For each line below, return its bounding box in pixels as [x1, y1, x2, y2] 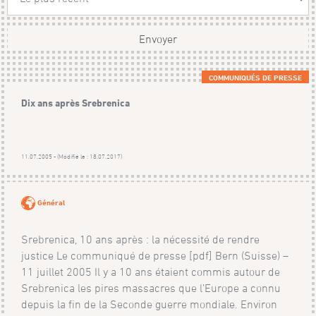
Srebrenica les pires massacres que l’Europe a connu [21, 281, 281, 295]
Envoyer [139, 32, 177, 46]
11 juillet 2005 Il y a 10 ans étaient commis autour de [21, 265, 281, 279]
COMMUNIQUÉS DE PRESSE [208, 73, 302, 83]
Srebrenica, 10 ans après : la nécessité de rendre [21, 233, 260, 246]
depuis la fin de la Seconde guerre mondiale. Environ [21, 298, 278, 311]
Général [35, 197, 66, 208]
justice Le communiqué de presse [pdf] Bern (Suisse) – [21, 249, 289, 262]
